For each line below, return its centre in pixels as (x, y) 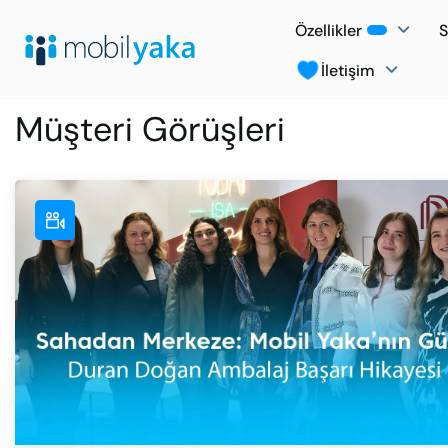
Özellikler (328, 30)
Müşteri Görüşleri (150, 129)
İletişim (348, 70)
